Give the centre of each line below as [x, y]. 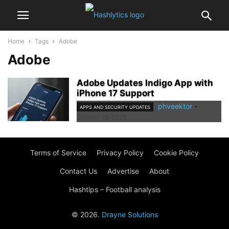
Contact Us [78, 171]
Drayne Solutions [130, 215]
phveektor [175, 106]
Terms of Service [58, 153]
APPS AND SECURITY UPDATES [115, 107]
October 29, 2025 [101, 118]
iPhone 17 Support [116, 93]
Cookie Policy [176, 153]
